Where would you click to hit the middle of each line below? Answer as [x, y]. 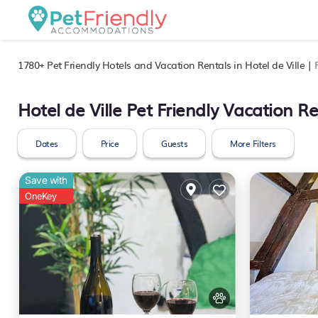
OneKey [41, 196]
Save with [46, 180]
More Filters [253, 143]
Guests [175, 143]
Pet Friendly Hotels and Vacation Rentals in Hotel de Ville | [179, 65]
